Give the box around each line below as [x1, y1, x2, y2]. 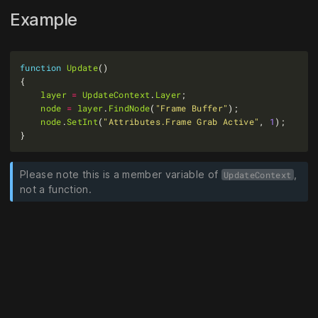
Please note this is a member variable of [20, 168, 221, 180]
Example [10, 9, 82, 31]
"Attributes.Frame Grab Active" [103, 115, 260, 127]
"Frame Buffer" [155, 102, 229, 114]
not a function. [20, 182, 92, 195]
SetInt [67, 115, 98, 127]
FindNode [108, 102, 150, 114]
